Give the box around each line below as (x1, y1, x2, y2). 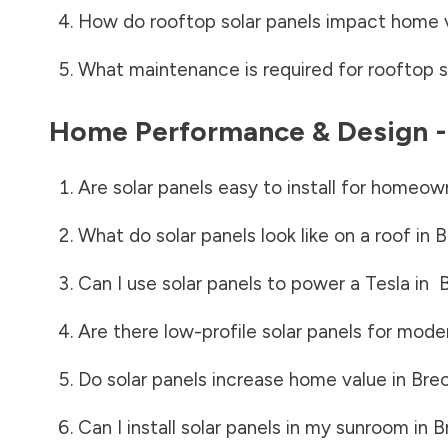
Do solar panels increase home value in (77, 367, 411, 391)
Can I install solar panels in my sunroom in (77, 415, 433, 439)
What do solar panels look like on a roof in (77, 223, 435, 247)
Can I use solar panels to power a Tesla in (77, 271, 439, 295)
